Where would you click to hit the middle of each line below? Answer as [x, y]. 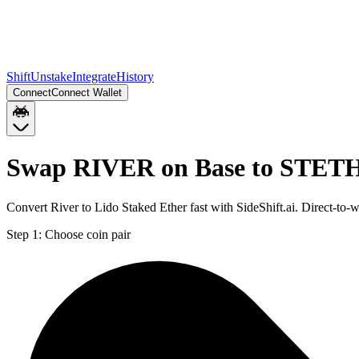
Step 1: [24, 234]
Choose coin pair [88, 234]
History [135, 77]
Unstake [51, 77]
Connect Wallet [87, 93]
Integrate [94, 77]
